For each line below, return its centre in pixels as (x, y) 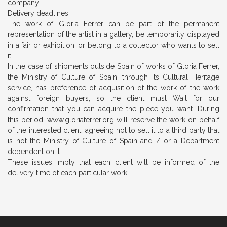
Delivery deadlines (38, 13)
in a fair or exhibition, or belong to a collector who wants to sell (113, 45)
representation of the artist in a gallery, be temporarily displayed (113, 34)
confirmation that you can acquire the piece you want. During (113, 109)
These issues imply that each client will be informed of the (113, 162)
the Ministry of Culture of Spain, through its (85, 77)
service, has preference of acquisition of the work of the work (113, 88)
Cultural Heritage (191, 77)
